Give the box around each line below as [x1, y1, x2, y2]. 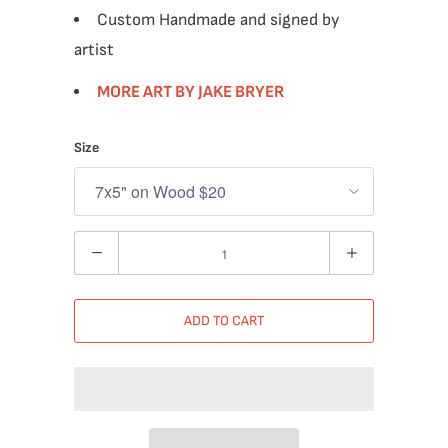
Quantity [74, 237, 128, 254]
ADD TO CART [184, 312, 264, 329]
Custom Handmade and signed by [97, 10, 339, 30]
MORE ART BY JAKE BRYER [97, 82, 284, 102]
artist [74, 40, 114, 60]
